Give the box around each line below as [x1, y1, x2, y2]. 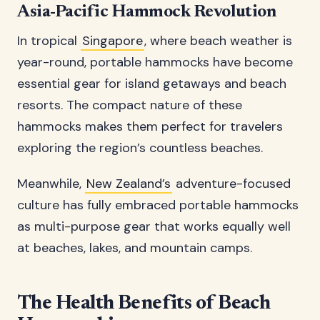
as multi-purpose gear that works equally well [17, 218, 291, 235]
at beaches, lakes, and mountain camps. [17, 239, 252, 256]
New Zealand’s [86, 175, 171, 192]
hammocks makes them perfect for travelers [17, 118, 283, 135]
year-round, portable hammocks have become [17, 54, 293, 71]
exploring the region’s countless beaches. [17, 139, 263, 156]
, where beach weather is [144, 32, 292, 49]
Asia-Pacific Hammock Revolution [17, 4, 276, 21]
